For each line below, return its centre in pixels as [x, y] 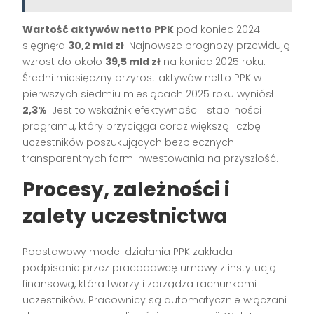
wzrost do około [64, 61]
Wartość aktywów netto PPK [98, 29]
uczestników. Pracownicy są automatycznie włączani [155, 300]
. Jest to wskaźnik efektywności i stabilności [155, 110]
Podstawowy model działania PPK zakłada [128, 251]
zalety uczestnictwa [125, 216]
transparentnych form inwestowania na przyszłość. [151, 158]
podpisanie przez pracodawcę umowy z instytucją [150, 267]
